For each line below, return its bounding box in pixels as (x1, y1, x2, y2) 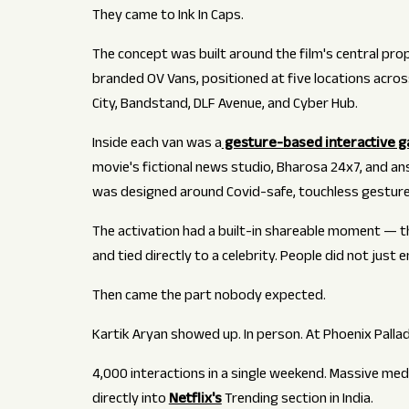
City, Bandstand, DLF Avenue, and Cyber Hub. (91, 92, 358, 118)
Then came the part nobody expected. (91, 284, 326, 309)
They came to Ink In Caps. (91, 4, 244, 29)
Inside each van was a (91, 131, 222, 157)
